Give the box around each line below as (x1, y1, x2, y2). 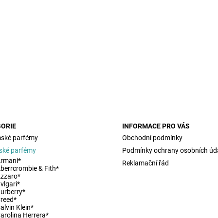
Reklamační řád (122, 159, 169, 167)
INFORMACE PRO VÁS (122, 122, 190, 130)
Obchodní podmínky (122, 134, 183, 142)
